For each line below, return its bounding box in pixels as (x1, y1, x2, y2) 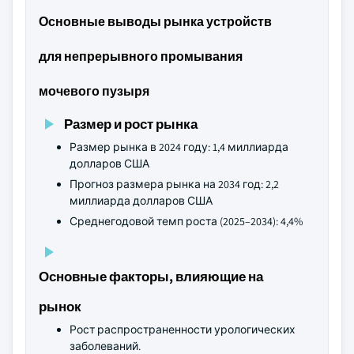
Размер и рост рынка (64, 115, 198, 133)
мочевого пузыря (39, 83, 149, 100)
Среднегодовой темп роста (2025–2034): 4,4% (70, 214, 303, 228)
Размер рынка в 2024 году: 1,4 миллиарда (70, 140, 288, 154)
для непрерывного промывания (39, 48, 243, 65)
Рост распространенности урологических (70, 322, 296, 337)
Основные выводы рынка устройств (39, 13, 272, 30)
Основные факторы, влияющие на (39, 267, 263, 285)
